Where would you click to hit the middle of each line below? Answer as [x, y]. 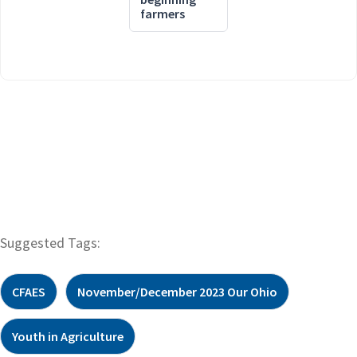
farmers [163, 13]
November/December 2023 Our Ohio [177, 291]
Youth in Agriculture [68, 336]
